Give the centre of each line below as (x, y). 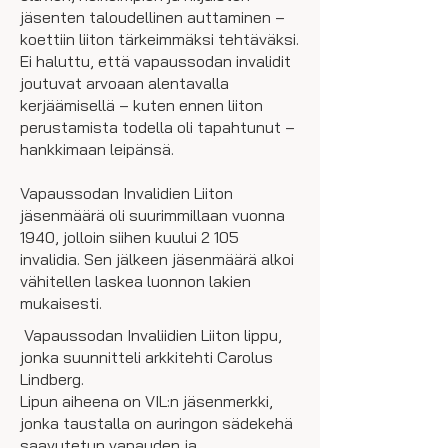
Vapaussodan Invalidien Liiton (126, 193)
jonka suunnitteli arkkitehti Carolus (146, 357)
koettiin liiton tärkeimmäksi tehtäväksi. (159, 39)
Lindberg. (54, 379)
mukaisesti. (61, 303)
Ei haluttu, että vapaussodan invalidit (155, 61)
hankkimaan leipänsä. (97, 149)
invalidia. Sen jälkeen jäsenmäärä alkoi (157, 259)
